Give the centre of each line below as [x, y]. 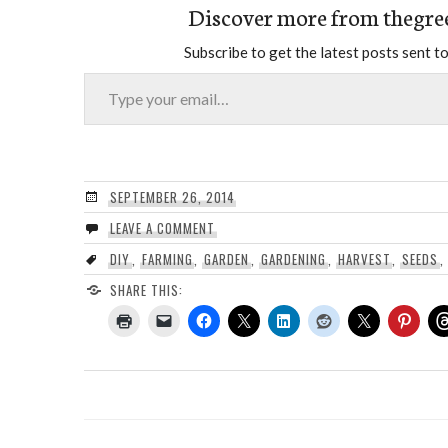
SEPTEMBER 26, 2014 [172, 196]
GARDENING [293, 258]
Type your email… [107, 71]
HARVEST [364, 258]
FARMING [167, 258]
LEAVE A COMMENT [162, 227]
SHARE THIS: [146, 289]
